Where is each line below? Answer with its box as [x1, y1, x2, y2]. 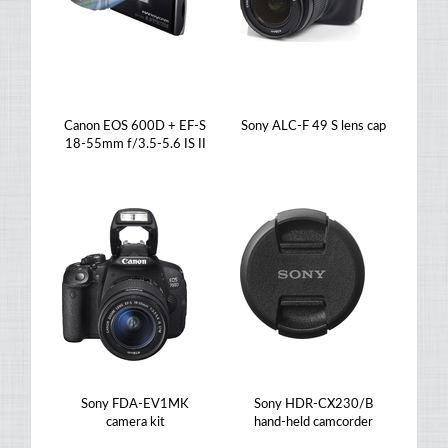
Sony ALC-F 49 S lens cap [240, 120, 386, 133]
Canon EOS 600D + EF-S [64, 120, 206, 133]
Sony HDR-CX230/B [253, 398, 373, 411]
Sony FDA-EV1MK [81, 398, 189, 411]
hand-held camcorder [253, 416, 373, 429]
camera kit [105, 416, 165, 429]
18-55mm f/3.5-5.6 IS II [64, 138, 206, 151]
